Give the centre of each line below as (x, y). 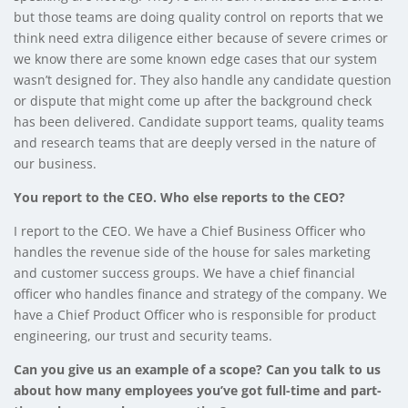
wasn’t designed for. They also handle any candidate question (203, 79)
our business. (55, 163)
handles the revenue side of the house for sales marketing (192, 251)
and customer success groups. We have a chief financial (184, 272)
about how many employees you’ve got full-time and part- (198, 390)
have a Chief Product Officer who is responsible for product (195, 314)
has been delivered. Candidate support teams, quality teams (199, 121)
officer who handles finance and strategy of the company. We (200, 293)
